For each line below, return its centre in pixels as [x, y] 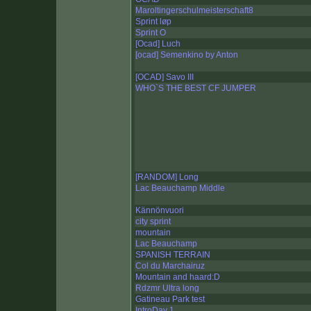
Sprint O [151, 33]
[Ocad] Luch [158, 44]
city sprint [153, 222]
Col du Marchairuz [170, 266]
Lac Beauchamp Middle [180, 188]
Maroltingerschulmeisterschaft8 [194, 11]
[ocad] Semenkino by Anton [187, 55]
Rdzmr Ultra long [167, 288]
